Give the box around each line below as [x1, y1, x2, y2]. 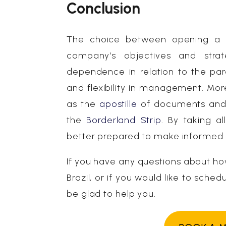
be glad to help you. [67, 188, 156, 199]
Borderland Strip [86, 115, 162, 126]
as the [67, 98, 99, 109]
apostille [99, 98, 137, 109]
